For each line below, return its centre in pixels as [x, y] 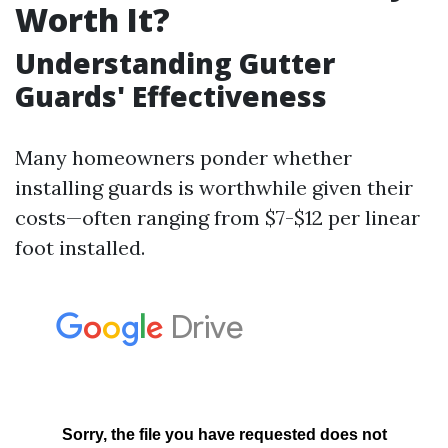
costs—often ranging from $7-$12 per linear [217, 217]
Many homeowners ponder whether [183, 157]
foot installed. [80, 247]
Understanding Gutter [175, 63]
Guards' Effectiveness [171, 96]
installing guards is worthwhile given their [214, 187]
